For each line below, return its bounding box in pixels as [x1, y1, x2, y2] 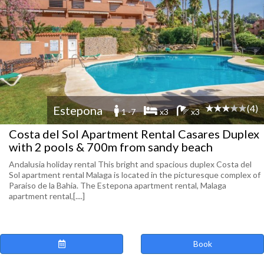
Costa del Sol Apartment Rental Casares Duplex [9, 127, 259, 141]
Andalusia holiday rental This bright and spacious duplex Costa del [9, 159, 252, 169]
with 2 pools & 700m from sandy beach [9, 140, 213, 154]
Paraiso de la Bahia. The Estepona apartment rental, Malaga [9, 180, 226, 190]
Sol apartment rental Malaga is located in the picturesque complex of [9, 170, 260, 180]
